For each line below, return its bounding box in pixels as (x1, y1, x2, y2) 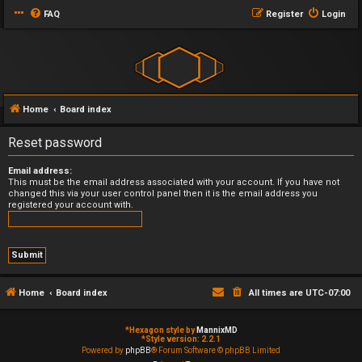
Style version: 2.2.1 (145, 335, 221, 343)
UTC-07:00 (305, 288, 350, 298)
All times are (249, 288, 305, 298)
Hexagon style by (128, 326, 196, 335)
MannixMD (196, 326, 238, 335)
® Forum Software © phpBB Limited (151, 346, 280, 355)
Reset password (8, 135, 102, 150)
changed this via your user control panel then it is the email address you (8, 188, 318, 199)
